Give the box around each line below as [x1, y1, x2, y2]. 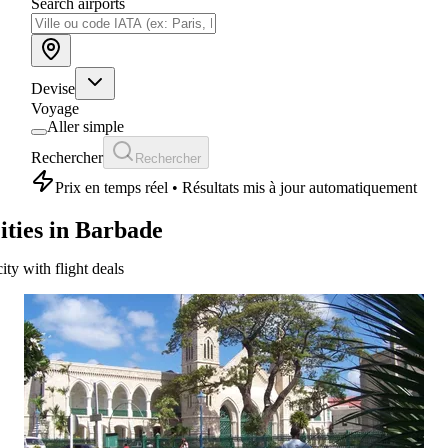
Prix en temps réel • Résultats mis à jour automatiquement [55, 179, 417, 197]
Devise [31, 80, 75, 98]
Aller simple [47, 118, 124, 136]
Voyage [31, 100, 79, 118]
